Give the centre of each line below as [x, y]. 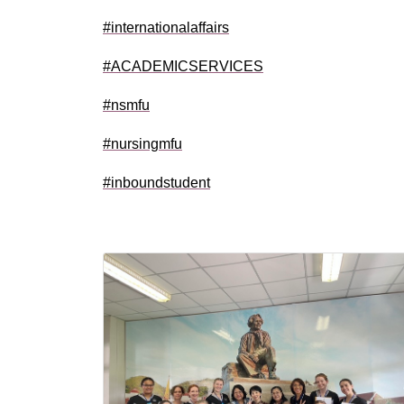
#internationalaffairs [166, 28]
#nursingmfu [142, 144]
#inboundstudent [156, 183]
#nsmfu [126, 105]
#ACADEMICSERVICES [183, 66]
